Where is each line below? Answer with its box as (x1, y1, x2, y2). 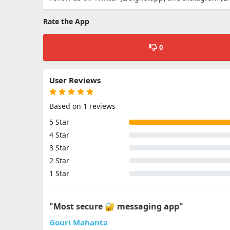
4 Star (49, 130, 69, 140)
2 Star (49, 156, 69, 165)
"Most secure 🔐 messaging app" (49, 201, 183, 212)
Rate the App (43, 16, 89, 26)
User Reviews (49, 75, 101, 85)
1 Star (49, 168, 69, 178)
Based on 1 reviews (49, 101, 116, 111)
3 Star (49, 143, 69, 152)
